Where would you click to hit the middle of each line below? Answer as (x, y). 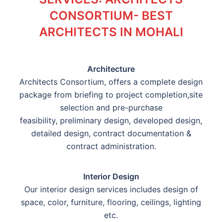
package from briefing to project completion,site (111, 95)
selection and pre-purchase (111, 108)
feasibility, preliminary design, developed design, (111, 121)
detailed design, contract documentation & (111, 134)
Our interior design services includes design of (111, 190)
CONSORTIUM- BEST (111, 16)
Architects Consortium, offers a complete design (111, 82)
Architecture (111, 69)
